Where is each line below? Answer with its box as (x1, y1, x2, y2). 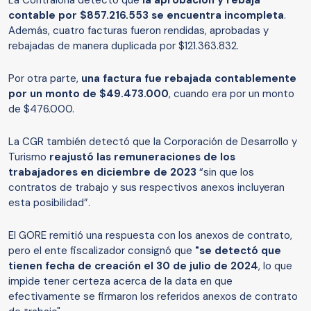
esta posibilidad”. (8, 195, 90, 210)
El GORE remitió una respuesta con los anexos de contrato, (8, 228, 292, 242)
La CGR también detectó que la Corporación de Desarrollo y (8, 134, 297, 149)
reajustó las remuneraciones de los (47, 149, 235, 164)
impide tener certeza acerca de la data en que (8, 274, 233, 288)
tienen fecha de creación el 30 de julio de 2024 (8, 258, 258, 273)
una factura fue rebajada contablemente (81, 71, 296, 85)
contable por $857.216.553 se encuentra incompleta (8, 8, 284, 22)
